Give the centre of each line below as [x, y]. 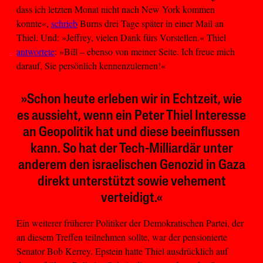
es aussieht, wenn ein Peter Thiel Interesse [131, 117]
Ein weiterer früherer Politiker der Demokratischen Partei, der [130, 223]
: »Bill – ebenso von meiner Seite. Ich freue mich [145, 52]
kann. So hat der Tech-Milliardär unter [131, 149]
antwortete [36, 52]
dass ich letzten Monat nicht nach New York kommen [116, 9]
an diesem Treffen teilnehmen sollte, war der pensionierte [122, 237]
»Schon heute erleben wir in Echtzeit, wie [131, 100]
